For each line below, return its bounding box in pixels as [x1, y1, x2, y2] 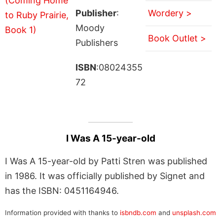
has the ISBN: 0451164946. [5, 185, 119, 196]
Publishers [75, 37, 118, 48]
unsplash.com [172, 208, 216, 217]
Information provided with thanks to [5, 208, 120, 217]
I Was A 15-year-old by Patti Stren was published [5, 155, 207, 166]
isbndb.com [120, 208, 156, 217]
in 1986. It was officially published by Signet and [5, 170, 205, 181]
